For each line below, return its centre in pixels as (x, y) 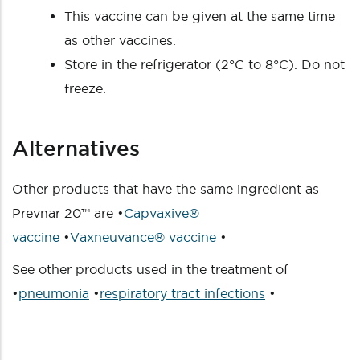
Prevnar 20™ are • (68, 213)
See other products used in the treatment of (150, 269)
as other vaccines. (120, 40)
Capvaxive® (162, 213)
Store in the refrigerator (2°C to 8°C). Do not (205, 64)
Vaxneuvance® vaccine (143, 237)
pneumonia (54, 293)
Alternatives (76, 148)
